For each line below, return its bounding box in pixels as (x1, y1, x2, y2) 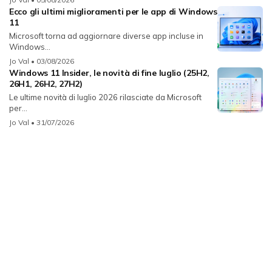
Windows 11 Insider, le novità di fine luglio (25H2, (9, 67, 209, 79)
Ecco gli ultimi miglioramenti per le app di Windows (9, 6, 217, 18)
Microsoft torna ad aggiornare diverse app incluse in (9, 31, 203, 41)
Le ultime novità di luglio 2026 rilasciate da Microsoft (9, 92, 202, 103)
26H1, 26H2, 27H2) (9, 78, 83, 90)
